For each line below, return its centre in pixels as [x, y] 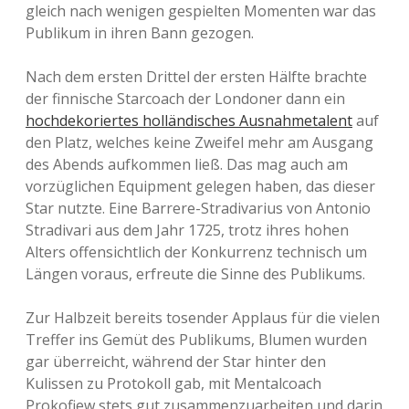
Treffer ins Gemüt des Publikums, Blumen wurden [196, 340]
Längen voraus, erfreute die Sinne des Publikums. [195, 274]
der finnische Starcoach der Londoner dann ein [185, 99]
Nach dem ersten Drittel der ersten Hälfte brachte [196, 77]
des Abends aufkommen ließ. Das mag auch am [187, 164]
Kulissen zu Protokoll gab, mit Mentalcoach [173, 383]
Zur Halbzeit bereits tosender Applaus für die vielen [203, 318]
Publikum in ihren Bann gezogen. [140, 33]
